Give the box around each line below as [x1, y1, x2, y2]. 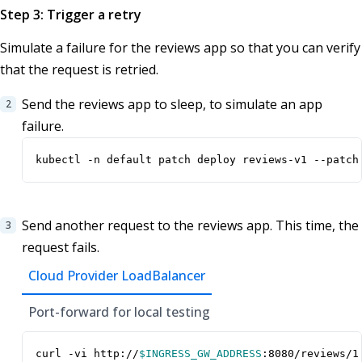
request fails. [22, 238, 99, 257]
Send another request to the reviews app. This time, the [22, 217, 359, 235]
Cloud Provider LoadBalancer [28, 267, 205, 285]
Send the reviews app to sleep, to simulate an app [22, 95, 322, 114]
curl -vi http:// [36, 347, 139, 360]
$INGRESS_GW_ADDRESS [139, 347, 262, 360]
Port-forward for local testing [28, 303, 210, 322]
